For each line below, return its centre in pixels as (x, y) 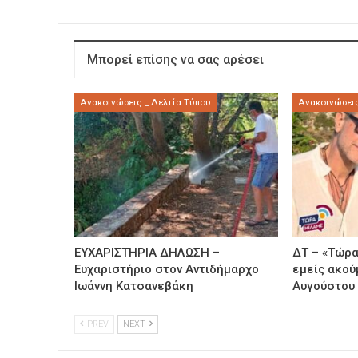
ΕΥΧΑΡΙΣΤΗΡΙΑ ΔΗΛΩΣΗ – (147, 253)
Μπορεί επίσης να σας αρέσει (175, 59)
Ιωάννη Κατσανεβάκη (134, 286)
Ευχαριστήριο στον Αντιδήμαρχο (167, 269)
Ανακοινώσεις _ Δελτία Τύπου (145, 103)
